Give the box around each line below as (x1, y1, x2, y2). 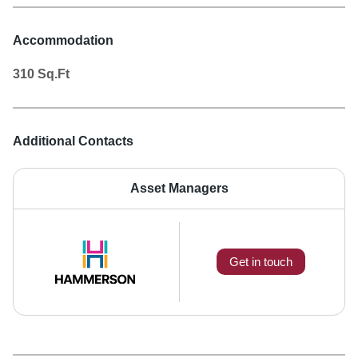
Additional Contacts (13, 133, 133, 148)
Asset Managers (129, 181, 229, 195)
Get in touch (229, 255, 293, 269)
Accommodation (13, 33, 113, 47)
